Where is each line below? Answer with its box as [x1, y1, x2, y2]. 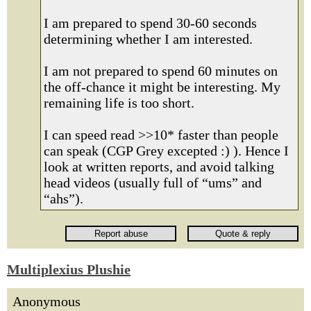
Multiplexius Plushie [7, 262, 131, 277]
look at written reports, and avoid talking [44, 159, 274, 174]
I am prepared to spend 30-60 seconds [44, 15, 257, 31]
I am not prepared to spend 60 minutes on [44, 63, 278, 78]
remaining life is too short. [44, 95, 194, 110]
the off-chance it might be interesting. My [44, 79, 280, 94]
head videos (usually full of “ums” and [44, 175, 262, 190]
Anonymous [12, 294, 81, 309]
